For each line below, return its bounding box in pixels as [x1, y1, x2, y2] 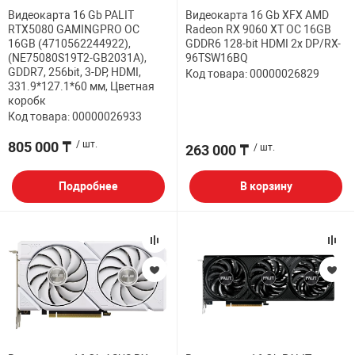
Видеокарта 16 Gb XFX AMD [185, 9, 329, 22]
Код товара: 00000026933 [8, 110, 142, 124]
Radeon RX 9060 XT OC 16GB [185, 23, 331, 36]
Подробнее [59, 180, 118, 193]
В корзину [239, 180, 292, 193]
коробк [8, 94, 46, 108]
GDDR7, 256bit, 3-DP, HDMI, [8, 66, 141, 79]
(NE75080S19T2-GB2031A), [8, 52, 147, 65]
